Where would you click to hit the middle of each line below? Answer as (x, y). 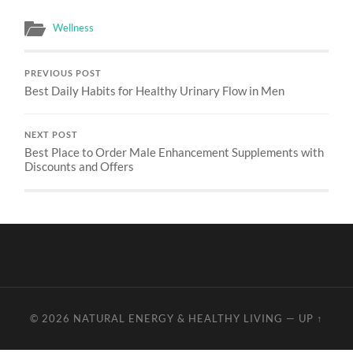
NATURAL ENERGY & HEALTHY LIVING (178, 318)
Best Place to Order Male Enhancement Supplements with (175, 152)
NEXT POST (52, 134)
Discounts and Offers (80, 166)
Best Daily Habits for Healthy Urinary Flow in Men (155, 90)
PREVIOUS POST (63, 73)
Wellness (74, 27)
